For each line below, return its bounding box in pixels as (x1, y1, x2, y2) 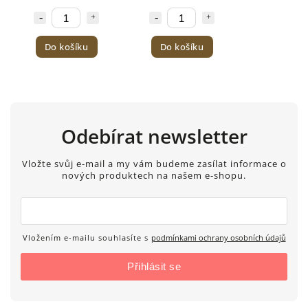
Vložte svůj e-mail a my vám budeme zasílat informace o (21, 158, 287, 170)
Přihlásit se (127, 261, 181, 273)
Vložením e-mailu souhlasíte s (22, 232, 151, 243)
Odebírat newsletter (60, 123, 247, 150)
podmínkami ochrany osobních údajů (151, 232, 286, 243)
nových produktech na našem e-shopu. (62, 170, 246, 182)
